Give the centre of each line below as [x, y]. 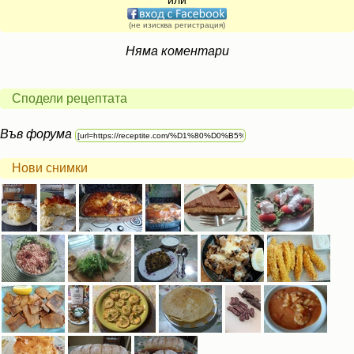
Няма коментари [177, 51]
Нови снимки [50, 168]
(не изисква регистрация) [177, 25]
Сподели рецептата [70, 98]
